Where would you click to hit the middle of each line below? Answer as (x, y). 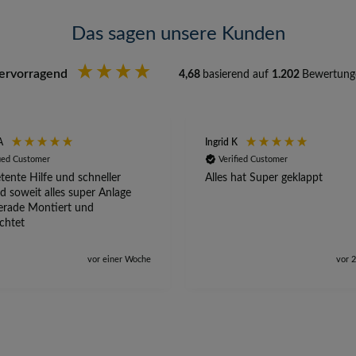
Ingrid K (221, 142)
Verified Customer (253, 160)
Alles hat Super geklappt (264, 178)
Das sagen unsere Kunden (178, 34)
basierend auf (237, 74)
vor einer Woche (119, 259)
